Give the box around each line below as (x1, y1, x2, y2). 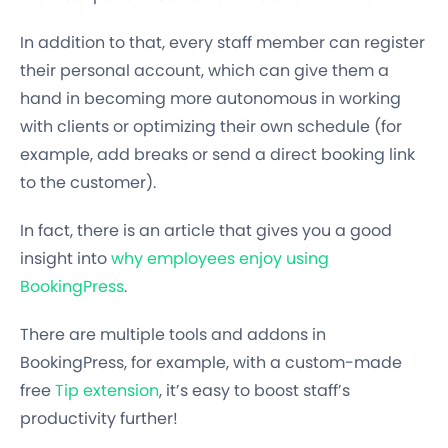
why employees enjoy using (111, 246, 329, 270)
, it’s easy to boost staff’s (159, 378, 350, 402)
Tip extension (55, 378, 159, 402)
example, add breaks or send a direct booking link (20, 142, 415, 166)
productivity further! (20, 406, 178, 430)
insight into (20, 246, 111, 270)
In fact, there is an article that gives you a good (20, 218, 392, 242)
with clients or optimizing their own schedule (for (20, 114, 402, 138)
